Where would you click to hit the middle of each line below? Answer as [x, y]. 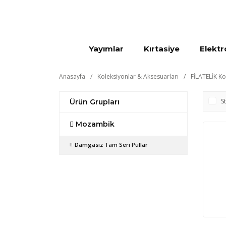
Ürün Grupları [95, 102]
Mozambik [95, 124]
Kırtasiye [162, 49]
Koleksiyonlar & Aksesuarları [138, 76]
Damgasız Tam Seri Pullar [111, 145]
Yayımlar [106, 49]
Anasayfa [72, 76]
